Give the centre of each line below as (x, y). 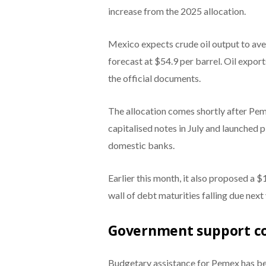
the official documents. (154, 78)
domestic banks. (141, 145)
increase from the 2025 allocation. (177, 11)
